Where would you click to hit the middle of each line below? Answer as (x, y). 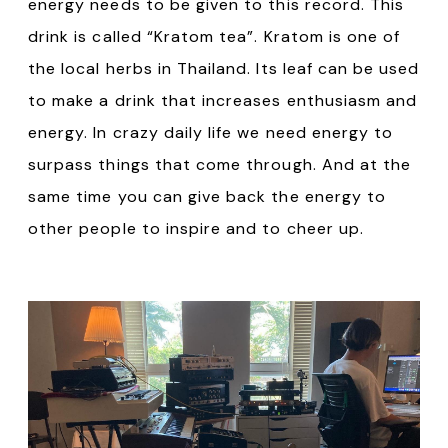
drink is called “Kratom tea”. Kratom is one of (214, 37)
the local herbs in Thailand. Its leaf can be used (224, 69)
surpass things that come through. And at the (220, 165)
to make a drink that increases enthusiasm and (223, 101)
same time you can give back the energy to (207, 197)
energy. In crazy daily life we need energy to (211, 133)
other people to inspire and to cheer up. (196, 229)
